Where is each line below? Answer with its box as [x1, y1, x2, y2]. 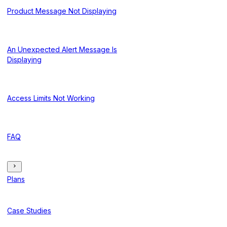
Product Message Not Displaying [7, 6, 117, 15]
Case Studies [7, 206, 51, 215]
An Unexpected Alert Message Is [7, 45, 117, 54]
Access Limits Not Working [7, 93, 95, 102]
